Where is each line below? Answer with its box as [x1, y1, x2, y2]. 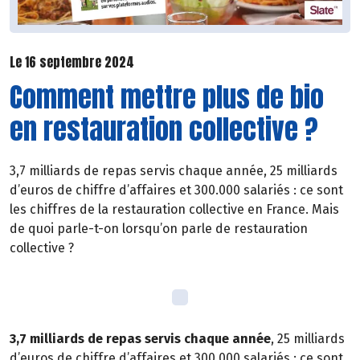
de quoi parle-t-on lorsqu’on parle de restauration [10, 221, 308, 237]
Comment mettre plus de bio [10, 76, 324, 118]
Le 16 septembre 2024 [10, 51, 134, 72]
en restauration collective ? [10, 108, 318, 150]
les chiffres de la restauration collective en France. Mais [10, 202, 339, 218]
